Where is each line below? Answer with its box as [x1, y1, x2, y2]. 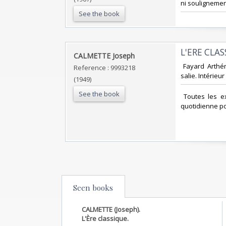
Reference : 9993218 [74, 63, 135, 72]
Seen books [73, 182, 113, 193]
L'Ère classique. [82, 213, 129, 223]
